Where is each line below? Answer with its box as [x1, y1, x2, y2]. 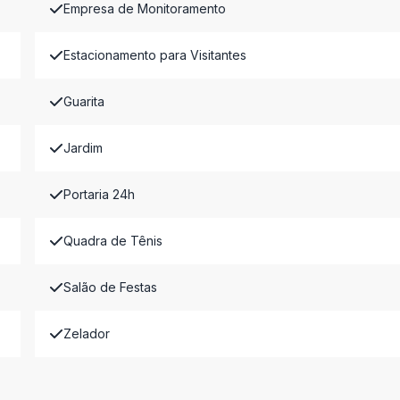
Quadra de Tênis [62, 233, 162, 248]
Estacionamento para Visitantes [62, 47, 246, 62]
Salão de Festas [62, 279, 157, 295]
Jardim [62, 140, 103, 155]
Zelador [62, 326, 110, 341]
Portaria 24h [62, 187, 135, 202]
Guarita [62, 94, 104, 109]
